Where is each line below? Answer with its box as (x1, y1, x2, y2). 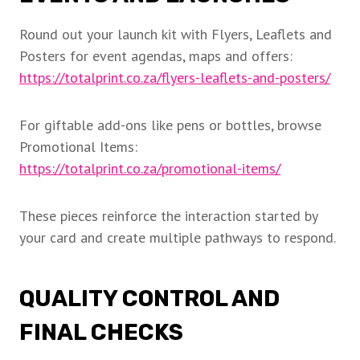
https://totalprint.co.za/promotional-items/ (19, 159, 280, 178)
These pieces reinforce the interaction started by (19, 207, 317, 226)
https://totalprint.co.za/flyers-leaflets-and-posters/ (19, 68, 330, 88)
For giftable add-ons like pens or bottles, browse (19, 116, 321, 135)
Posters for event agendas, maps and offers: (19, 47, 292, 66)
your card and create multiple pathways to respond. (19, 228, 336, 247)
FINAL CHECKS (19, 319, 183, 346)
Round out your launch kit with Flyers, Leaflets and (19, 25, 332, 44)
